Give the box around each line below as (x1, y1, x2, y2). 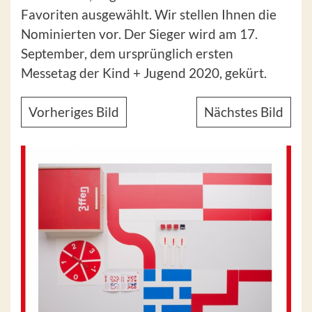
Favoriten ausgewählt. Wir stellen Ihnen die (21, 6, 276, 22)
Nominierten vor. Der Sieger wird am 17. (21, 26, 258, 42)
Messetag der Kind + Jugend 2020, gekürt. (21, 65, 267, 81)
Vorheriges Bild (29, 104, 119, 120)
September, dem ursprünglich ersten (21, 45, 233, 61)
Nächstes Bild (204, 104, 283, 120)
